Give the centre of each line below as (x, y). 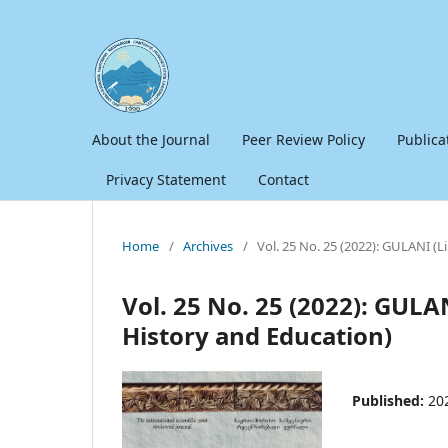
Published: (390, 400)
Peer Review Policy (303, 139)
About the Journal (151, 139)
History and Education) (257, 335)
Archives (208, 245)
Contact (283, 179)
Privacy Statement (166, 179)
